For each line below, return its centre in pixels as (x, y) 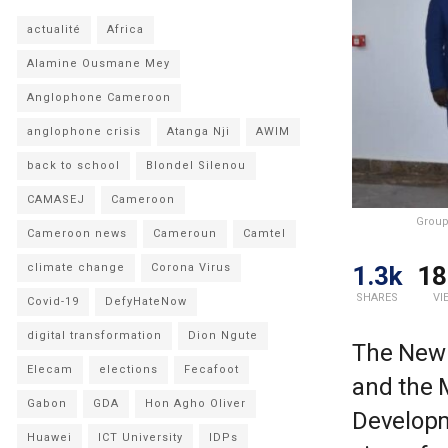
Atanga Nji (198, 131)
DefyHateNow (146, 301)
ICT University (140, 437)
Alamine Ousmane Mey (98, 63)
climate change (76, 267)
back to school (73, 165)
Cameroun (185, 233)
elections (128, 369)
